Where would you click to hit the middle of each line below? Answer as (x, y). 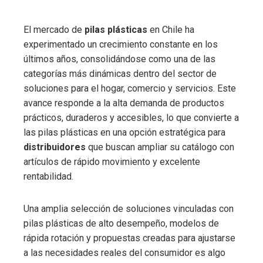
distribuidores (56, 147)
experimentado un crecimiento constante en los (121, 44)
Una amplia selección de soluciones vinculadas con (129, 208)
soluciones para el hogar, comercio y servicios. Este (130, 88)
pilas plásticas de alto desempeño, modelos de (121, 223)
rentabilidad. (48, 176)
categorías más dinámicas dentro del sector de (120, 73)
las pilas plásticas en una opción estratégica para (124, 132)
